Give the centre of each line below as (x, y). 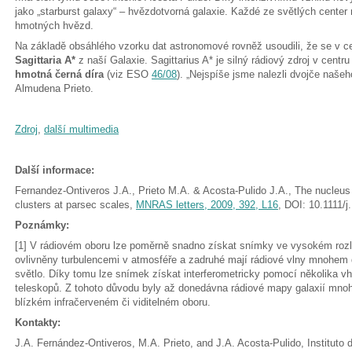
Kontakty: (38, 323)
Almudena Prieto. (54, 88)
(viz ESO (128, 74)
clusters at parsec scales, (75, 205)
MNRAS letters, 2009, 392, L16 (207, 205)
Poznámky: (42, 225)
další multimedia (81, 129)
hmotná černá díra (59, 74)
